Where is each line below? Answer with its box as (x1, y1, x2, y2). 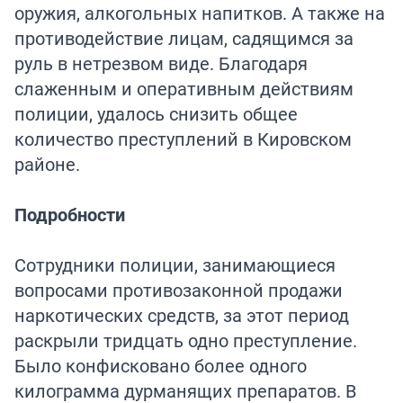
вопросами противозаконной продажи (14, 277, 343, 302)
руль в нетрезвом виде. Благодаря (14, 50, 308, 76)
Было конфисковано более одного (14, 353, 307, 378)
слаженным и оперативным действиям (14, 76, 354, 101)
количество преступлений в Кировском (14, 126, 352, 151)
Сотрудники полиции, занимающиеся (14, 252, 336, 277)
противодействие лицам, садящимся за (14, 25, 354, 50)
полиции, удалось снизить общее (14, 101, 298, 126)
